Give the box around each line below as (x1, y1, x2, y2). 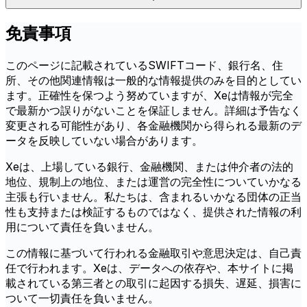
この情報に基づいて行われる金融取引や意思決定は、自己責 (5, 246, 302, 260)
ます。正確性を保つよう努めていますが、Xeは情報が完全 (5, 88, 293, 103)
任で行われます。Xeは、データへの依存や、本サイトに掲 (5, 261, 293, 275)
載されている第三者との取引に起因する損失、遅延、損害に (5, 276, 302, 291)
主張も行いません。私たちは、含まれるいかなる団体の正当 (5, 190, 302, 204)
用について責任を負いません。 (5, 220, 159, 234)
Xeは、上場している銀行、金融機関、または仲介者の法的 (5, 160, 293, 174)
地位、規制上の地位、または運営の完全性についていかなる (5, 175, 302, 189)
